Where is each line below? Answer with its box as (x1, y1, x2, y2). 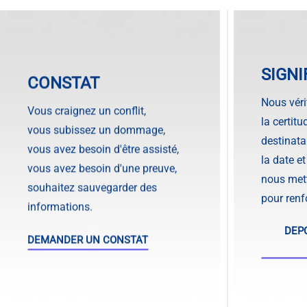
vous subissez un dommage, (27, 123, 165, 136)
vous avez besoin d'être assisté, (27, 142, 179, 156)
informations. (27, 199, 93, 213)
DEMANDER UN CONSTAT (27, 233, 148, 246)
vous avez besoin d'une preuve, (27, 161, 177, 175)
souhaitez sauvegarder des (27, 180, 157, 194)
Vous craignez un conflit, (27, 103, 146, 117)
